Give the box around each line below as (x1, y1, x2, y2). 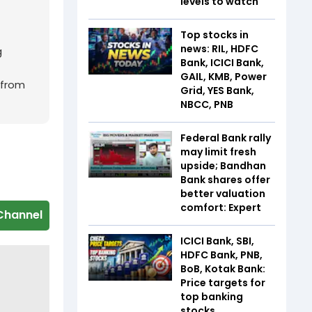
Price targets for (180, 275, 265, 290)
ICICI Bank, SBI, (180, 233, 254, 248)
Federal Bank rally (180, 130, 271, 145)
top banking (180, 289, 243, 304)
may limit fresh (180, 144, 256, 159)
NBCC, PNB (180, 97, 233, 111)
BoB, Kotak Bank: (180, 261, 265, 276)
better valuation (180, 186, 265, 201)
